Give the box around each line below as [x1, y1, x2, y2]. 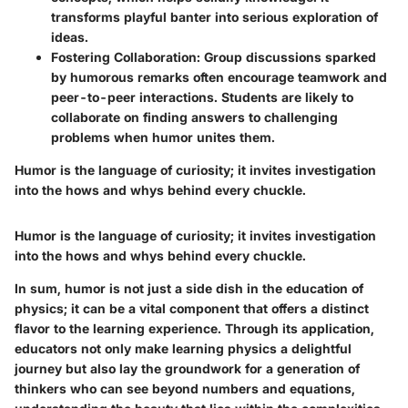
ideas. [51, 28, 88, 45]
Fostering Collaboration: [51, 48, 200, 65]
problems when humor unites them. [51, 128, 275, 145]
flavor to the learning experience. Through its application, [15, 320, 374, 336]
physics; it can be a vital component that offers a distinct [15, 300, 369, 316]
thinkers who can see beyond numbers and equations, [15, 380, 355, 396]
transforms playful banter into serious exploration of [51, 8, 378, 25]
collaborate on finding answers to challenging [51, 108, 338, 125]
